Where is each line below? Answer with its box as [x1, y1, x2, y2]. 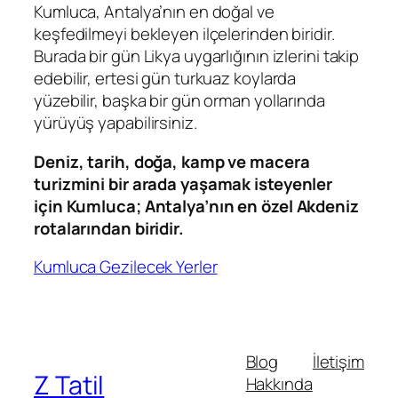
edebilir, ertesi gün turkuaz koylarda [34, 67, 297, 91]
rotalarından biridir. [34, 216, 184, 240]
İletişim [312, 349, 364, 373]
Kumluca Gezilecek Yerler [34, 255, 218, 279]
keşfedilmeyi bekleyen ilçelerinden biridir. [34, 22, 335, 46]
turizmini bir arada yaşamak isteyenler [34, 171, 333, 195]
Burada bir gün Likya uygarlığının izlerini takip [34, 44, 360, 68]
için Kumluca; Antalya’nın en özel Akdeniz [34, 194, 359, 218]
